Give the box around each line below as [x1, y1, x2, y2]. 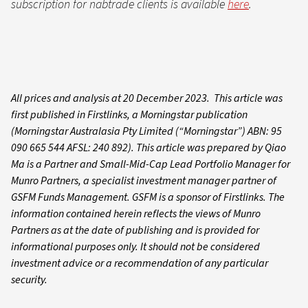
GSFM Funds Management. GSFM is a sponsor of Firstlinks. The [11, 189, 285, 205]
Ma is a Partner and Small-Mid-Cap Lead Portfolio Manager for [11, 156, 290, 172]
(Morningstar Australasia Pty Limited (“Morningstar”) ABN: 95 [11, 123, 282, 139]
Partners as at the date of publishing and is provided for [11, 222, 259, 238]
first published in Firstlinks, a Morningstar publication [11, 107, 247, 122]
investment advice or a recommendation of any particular [11, 255, 268, 271]
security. [11, 272, 47, 287]
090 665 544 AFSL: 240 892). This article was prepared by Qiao [11, 140, 286, 155]
